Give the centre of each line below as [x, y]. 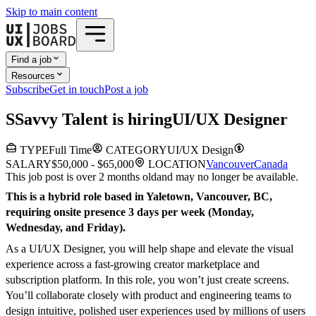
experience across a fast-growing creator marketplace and [133, 265]
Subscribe [28, 89]
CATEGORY [135, 150]
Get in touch [77, 89]
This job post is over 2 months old [81, 177]
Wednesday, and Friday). [66, 228]
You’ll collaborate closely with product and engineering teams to [148, 296]
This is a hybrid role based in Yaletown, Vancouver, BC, [139, 197]
